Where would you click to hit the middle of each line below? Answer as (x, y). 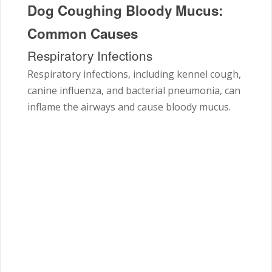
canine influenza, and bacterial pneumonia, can (134, 91)
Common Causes (83, 34)
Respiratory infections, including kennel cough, (134, 74)
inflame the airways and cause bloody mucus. (129, 107)
